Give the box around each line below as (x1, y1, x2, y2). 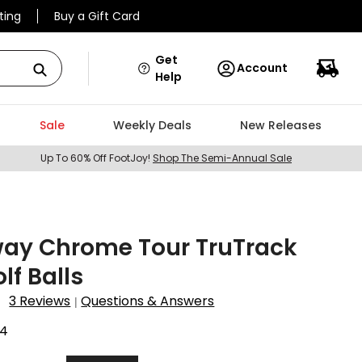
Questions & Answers (81, 292, 215, 310)
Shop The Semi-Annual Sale (153, 151, 292, 165)
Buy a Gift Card (54, 8, 140, 24)
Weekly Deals (112, 117, 192, 133)
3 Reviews (9, 292, 71, 310)
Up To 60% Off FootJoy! (40, 151, 153, 165)
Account (237, 60, 288, 76)
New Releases (239, 117, 322, 133)
